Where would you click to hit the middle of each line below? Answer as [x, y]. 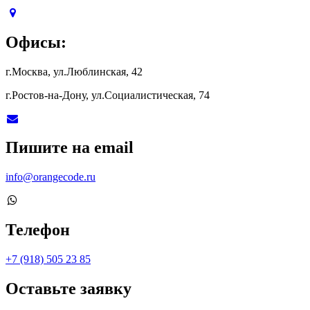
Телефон [38, 230]
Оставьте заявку [69, 289]
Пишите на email [70, 148]
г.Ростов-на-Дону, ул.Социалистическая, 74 [108, 95]
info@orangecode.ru [51, 177]
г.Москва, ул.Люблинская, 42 [74, 71]
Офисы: [36, 42]
